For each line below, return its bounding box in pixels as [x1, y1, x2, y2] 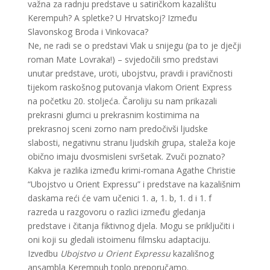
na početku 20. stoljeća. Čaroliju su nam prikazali [28, 95, 218, 107]
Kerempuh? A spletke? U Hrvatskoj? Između [28, 11, 198, 24]
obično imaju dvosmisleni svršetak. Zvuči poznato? [28, 150, 225, 162]
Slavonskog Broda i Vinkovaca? [28, 25, 149, 37]
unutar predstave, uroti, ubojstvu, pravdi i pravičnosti [28, 67, 233, 79]
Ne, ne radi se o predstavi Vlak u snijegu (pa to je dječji [28, 39, 242, 51]
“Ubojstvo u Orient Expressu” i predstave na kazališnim [28, 178, 241, 190]
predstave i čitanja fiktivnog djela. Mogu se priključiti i [28, 219, 235, 231]
